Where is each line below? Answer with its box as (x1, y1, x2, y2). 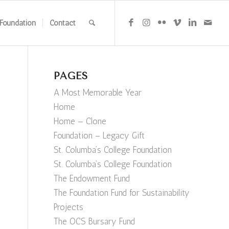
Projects (54, 202, 84, 212)
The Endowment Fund (54, 173, 130, 184)
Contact (50, 18, 76, 28)
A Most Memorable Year (54, 87, 142, 98)
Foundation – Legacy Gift (54, 130, 145, 141)
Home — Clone (54, 116, 107, 126)
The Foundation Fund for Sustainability (54, 188, 190, 198)
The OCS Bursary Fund (54, 216, 135, 226)
